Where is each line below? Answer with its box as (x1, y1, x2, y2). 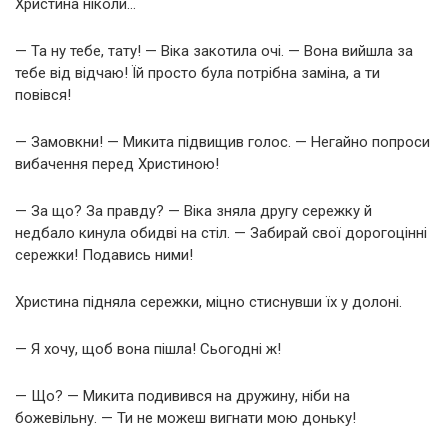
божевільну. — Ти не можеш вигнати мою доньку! (15, 408, 356, 427)
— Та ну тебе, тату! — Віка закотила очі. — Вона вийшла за (15, 41, 413, 60)
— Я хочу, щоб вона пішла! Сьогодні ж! (15, 339, 281, 358)
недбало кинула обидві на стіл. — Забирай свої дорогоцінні (15, 223, 427, 242)
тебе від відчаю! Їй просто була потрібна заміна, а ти (15, 63, 380, 82)
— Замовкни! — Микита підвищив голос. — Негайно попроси (15, 132, 430, 151)
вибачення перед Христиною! (15, 154, 219, 173)
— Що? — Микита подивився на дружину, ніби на (15, 386, 350, 405)
